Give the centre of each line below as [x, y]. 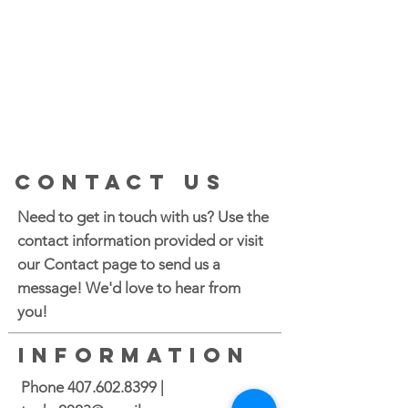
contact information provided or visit [140, 240]
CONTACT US [121, 182]
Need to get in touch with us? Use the [143, 217]
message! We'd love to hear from [129, 288]
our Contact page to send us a [119, 264]
